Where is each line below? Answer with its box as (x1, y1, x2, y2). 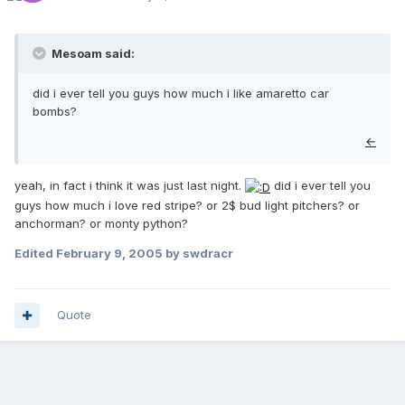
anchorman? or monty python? (14, 215, 188, 231)
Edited (14, 245, 56, 260)
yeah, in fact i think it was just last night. (14, 178, 245, 193)
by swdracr (163, 245, 233, 260)
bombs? (33, 104, 77, 119)
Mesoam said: (49, 46, 135, 61)
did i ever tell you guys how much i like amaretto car (33, 86, 329, 101)
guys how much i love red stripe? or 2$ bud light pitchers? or (14, 197, 360, 212)
